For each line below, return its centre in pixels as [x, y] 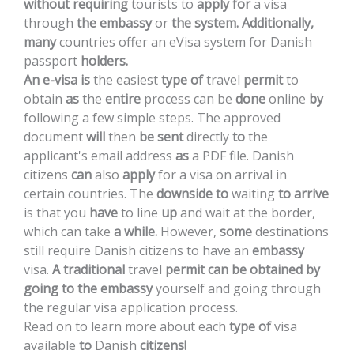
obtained [276, 269]
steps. [178, 118]
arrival [254, 175]
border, [293, 213]
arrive [311, 194]
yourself [180, 288]
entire [123, 99]
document [53, 137]
